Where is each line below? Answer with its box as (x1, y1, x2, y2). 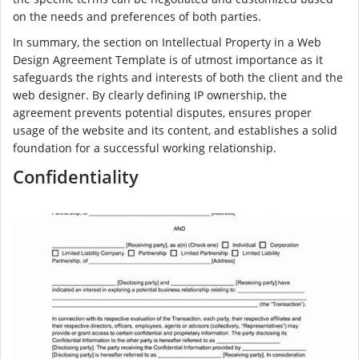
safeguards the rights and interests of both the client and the (13, 70, 343, 86)
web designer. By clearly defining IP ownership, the (13, 87, 287, 103)
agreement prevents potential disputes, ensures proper (13, 105, 312, 121)
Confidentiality (13, 164, 139, 189)
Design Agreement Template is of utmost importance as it (13, 52, 323, 68)
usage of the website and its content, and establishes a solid (13, 123, 337, 139)
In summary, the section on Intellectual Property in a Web (13, 34, 321, 50)
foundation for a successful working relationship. (13, 140, 276, 156)
